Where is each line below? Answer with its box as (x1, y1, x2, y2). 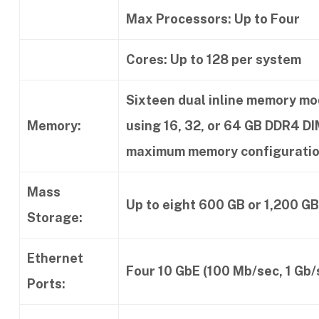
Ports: (27, 276, 66, 291)
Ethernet (27, 250, 83, 266)
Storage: (27, 209, 83, 225)
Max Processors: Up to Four (126, 11, 300, 26)
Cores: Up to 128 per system (126, 51, 301, 67)
